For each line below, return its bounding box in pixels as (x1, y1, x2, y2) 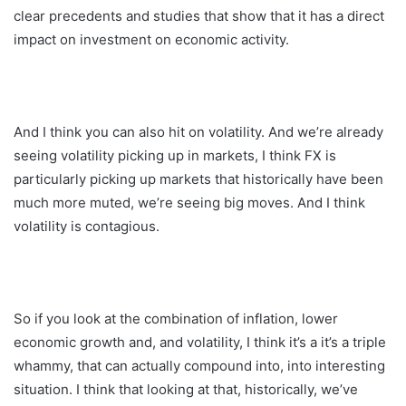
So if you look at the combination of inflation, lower (14, 309, 338, 327)
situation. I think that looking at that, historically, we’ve (14, 380, 358, 398)
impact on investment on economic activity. (14, 30, 289, 48)
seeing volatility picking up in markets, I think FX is (14, 146, 336, 164)
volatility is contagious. (14, 217, 159, 235)
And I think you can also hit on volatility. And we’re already (14, 122, 383, 140)
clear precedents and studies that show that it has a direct (14, 6, 384, 24)
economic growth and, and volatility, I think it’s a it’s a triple (14, 333, 386, 351)
